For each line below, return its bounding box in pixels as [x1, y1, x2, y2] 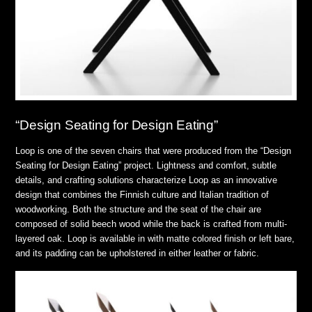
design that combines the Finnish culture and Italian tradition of [15, 189, 270, 201]
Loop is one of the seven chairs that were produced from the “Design [15, 146, 292, 157]
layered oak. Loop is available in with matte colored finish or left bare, [15, 233, 295, 244]
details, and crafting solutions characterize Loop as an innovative [15, 175, 278, 186]
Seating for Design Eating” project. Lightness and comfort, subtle [15, 160, 277, 171]
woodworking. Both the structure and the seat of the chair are [15, 204, 262, 215]
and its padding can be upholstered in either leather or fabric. [15, 248, 260, 259]
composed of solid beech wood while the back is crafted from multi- [15, 219, 288, 230]
